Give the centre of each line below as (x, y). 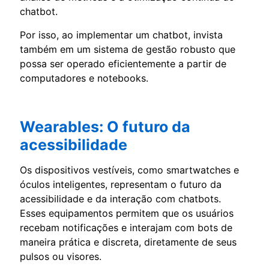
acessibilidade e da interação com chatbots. (120, 199)
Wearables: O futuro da (105, 127)
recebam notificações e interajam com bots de (126, 228)
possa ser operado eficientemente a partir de (123, 64)
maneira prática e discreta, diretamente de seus (128, 242)
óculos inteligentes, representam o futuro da (121, 185)
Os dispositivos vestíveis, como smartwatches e (129, 170)
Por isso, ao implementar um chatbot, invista (121, 35)
